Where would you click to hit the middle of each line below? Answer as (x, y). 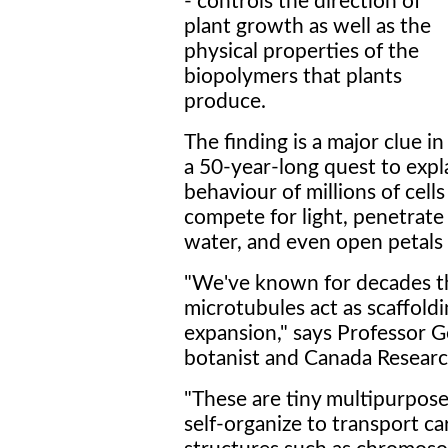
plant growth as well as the (307, 26)
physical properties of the (301, 51)
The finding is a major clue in (314, 142)
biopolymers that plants (293, 76)
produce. (225, 101)
